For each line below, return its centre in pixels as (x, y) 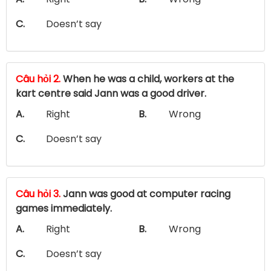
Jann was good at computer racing (145, 194)
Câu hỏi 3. (38, 194)
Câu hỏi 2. (38, 79)
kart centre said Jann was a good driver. (111, 93)
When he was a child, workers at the (147, 79)
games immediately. (64, 208)
